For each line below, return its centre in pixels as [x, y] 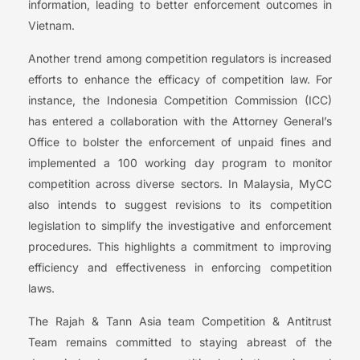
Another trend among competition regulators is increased [180, 59]
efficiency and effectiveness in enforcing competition [180, 268]
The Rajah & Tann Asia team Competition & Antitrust [180, 321]
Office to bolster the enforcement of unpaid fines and [180, 142]
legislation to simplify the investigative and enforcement [180, 226]
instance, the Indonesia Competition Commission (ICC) [180, 100]
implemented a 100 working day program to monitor [180, 163]
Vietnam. [51, 26]
